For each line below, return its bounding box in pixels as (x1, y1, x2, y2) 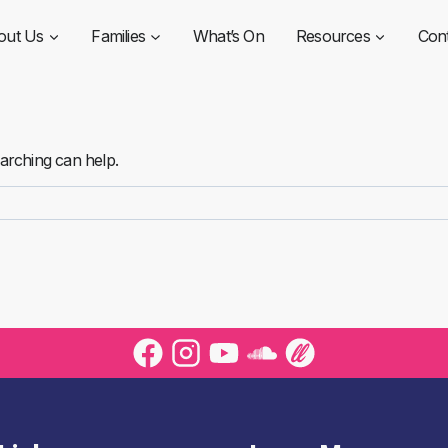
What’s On (193, 25, 264, 46)
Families (91, 25, 146, 46)
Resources (295, 25, 370, 46)
